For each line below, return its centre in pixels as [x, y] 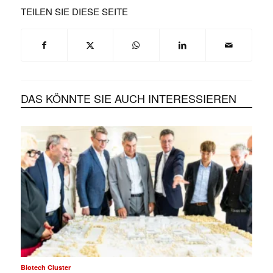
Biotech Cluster [45, 267]
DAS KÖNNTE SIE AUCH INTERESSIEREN [128, 98]
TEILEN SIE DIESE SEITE [74, 12]
